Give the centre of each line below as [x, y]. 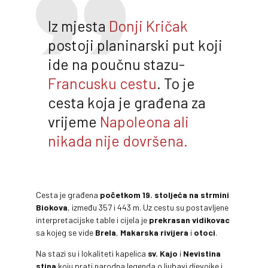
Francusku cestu [102, 83]
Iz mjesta [78, 26]
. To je [176, 83]
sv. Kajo [163, 254]
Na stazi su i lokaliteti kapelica [92, 254]
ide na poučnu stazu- [116, 64]
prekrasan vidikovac [189, 220]
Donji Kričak [148, 26]
